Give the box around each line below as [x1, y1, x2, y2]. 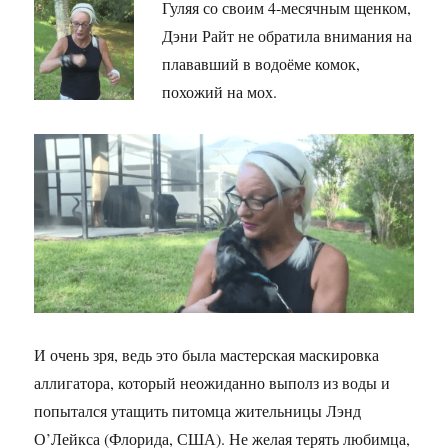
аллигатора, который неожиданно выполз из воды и [34, 372, 391, 394]
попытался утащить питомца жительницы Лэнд [34, 400, 362, 422]
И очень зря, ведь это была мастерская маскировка [34, 344, 380, 366]
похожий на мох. [162, 81, 278, 103]
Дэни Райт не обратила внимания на [162, 25, 413, 47]
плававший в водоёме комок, [162, 53, 361, 75]
